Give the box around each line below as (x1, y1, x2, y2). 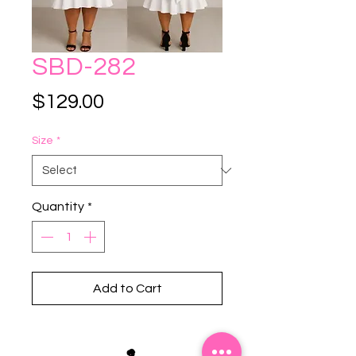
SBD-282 (32, 54, 136, 80)
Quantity (32, 200, 84, 213)
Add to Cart (92, 282, 162, 295)
